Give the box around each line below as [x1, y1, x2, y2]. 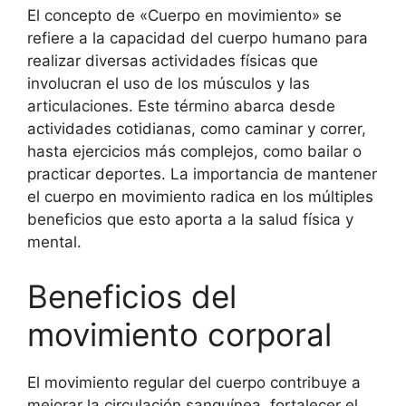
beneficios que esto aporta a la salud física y [27, 210, 353, 228]
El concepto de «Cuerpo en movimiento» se [27, 6, 342, 24]
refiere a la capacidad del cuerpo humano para [27, 29, 368, 47]
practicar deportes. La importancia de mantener [27, 165, 377, 183]
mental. [27, 233, 82, 251]
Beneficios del [27, 276, 237, 315]
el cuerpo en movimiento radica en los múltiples [27, 188, 373, 206]
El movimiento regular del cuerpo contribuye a [27, 372, 361, 391]
